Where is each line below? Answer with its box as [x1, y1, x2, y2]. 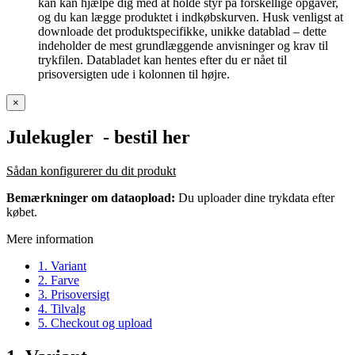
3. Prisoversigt [38, 287, 109, 301]
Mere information [6, 231, 94, 246]
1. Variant [38, 258, 86, 273]
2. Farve [38, 273, 79, 287]
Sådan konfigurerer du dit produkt [6, 163, 176, 177]
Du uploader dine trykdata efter [175, 190, 334, 204]
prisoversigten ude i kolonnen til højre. [38, 67, 230, 81]
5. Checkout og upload [38, 315, 152, 330]
